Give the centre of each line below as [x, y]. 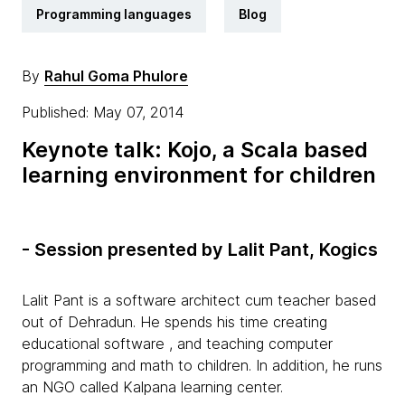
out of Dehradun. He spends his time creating [174, 322]
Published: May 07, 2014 [105, 112]
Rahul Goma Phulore [116, 76]
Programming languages [114, 14]
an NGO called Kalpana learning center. [152, 387]
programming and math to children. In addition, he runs [202, 365]
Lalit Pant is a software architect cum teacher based [199, 300]
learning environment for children [199, 175]
